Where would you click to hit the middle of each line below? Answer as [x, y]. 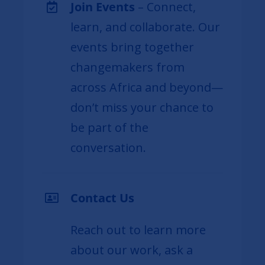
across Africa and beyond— [146, 87]
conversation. [108, 147]
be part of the [109, 127]
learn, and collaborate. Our [145, 27]
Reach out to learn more [138, 230]
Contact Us [102, 198]
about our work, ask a [131, 250]
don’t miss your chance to [142, 107]
